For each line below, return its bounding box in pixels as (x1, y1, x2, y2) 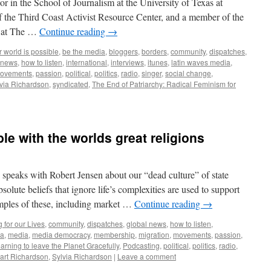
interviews (111, 57, 144, 67)
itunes (148, 57, 168, 67)
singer (142, 68, 162, 78)
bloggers (109, 46, 138, 56)
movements (173, 229, 211, 240)
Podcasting (123, 240, 160, 250)
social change (165, 68, 211, 78)
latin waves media (171, 57, 230, 67)
